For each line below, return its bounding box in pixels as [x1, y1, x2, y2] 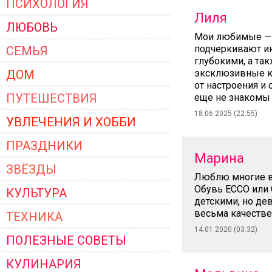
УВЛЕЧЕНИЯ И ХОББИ [6, 115, 136, 129]
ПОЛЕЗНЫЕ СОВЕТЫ [6, 233, 126, 248]
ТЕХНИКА [6, 209, 63, 224]
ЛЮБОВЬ [6, 20, 58, 35]
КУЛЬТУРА [6, 186, 67, 200]
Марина [194, 151, 244, 166]
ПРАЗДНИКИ [6, 138, 83, 153]
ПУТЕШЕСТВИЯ [6, 91, 97, 106]
